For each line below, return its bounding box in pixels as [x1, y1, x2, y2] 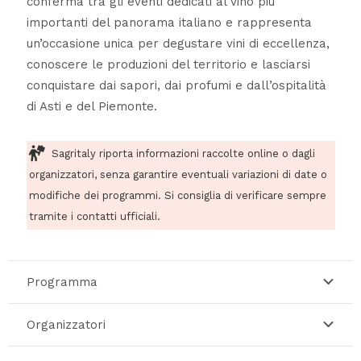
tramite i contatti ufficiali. [28, 210, 160, 223]
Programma [26, 274, 98, 289]
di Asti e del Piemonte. [26, 99, 157, 114]
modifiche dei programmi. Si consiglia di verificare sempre [28, 189, 326, 202]
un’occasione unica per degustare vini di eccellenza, [26, 36, 330, 52]
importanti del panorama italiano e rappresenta [26, 15, 312, 31]
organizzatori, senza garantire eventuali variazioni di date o [28, 168, 327, 181]
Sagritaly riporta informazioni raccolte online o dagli [51, 147, 315, 160]
